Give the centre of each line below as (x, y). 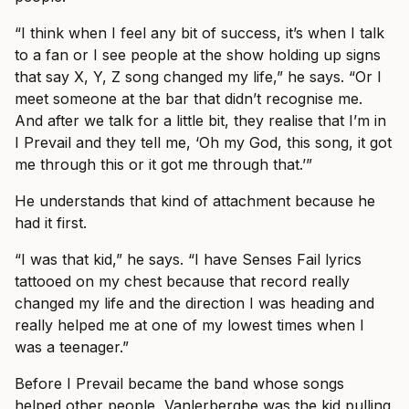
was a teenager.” (72, 347)
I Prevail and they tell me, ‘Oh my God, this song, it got (203, 143)
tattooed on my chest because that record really (182, 282)
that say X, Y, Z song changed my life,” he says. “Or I (198, 77)
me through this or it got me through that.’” (163, 165)
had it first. (51, 223)
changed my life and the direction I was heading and (194, 304)
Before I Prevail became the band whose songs (179, 384)
